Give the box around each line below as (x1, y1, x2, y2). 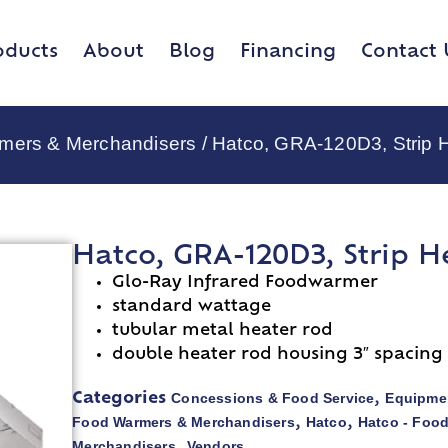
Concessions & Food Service (171, 390, 375, 407)
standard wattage (112, 299, 272, 316)
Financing (240, 42, 336, 62)
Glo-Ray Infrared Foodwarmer (112, 275, 379, 292)
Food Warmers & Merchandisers (72, 414, 295, 431)
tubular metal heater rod (112, 323, 334, 340)
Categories (72, 391, 167, 408)
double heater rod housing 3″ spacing (112, 347, 444, 364)
